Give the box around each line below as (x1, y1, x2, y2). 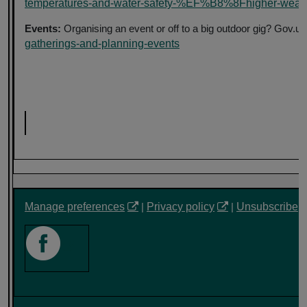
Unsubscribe (236, 200, 298, 212)
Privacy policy (147, 200, 214, 212)
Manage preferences (25, 200, 125, 212)
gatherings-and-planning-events (25, 37, 180, 49)
